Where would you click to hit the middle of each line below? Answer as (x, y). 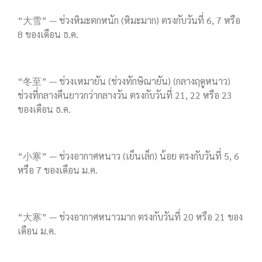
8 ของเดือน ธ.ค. (48, 35)
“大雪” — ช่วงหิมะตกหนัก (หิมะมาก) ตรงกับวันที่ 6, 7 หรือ (129, 20)
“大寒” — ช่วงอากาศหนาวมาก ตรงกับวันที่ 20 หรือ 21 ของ (130, 217)
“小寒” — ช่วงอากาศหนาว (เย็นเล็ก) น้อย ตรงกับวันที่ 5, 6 (128, 156)
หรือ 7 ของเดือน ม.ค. (58, 170)
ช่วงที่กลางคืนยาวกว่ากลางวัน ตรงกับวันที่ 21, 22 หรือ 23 (125, 95)
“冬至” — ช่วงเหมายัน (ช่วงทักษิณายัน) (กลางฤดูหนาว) (124, 81)
